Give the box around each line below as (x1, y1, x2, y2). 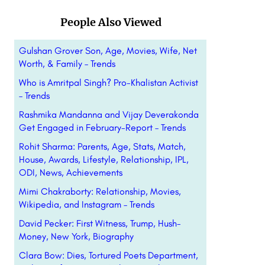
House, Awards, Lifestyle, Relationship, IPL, (18, 154, 189, 165)
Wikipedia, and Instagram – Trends (18, 199, 154, 210)
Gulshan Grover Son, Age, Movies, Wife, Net (18, 45, 197, 56)
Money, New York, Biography (18, 231, 134, 242)
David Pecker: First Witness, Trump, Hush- (18, 218, 181, 229)
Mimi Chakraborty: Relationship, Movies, (18, 186, 181, 197)
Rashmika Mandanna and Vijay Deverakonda (18, 109, 199, 120)
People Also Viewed (60, 15, 161, 29)
